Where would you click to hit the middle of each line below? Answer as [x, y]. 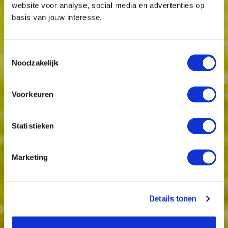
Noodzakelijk [35, 62]
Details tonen [173, 198]
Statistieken [33, 125]
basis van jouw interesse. [57, 17]
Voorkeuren [33, 94]
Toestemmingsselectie [41, 52]
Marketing [30, 157]
